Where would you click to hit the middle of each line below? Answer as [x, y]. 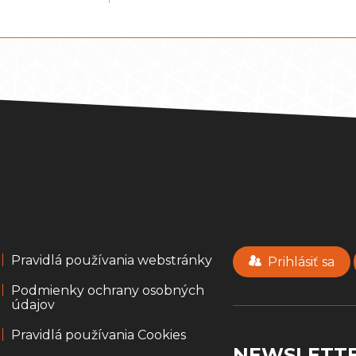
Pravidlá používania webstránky [112, 261]
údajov [33, 305]
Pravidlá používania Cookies [99, 335]
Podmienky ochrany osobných [108, 291]
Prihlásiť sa [302, 262]
